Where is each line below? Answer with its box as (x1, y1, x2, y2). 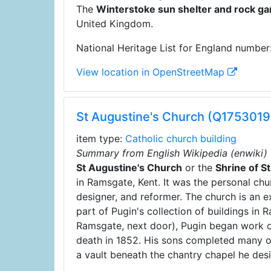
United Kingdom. (76, 18, 153, 30)
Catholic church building (125, 132, 237, 145)
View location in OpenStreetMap (76, 66, 227, 78)
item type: (76, 132, 125, 145)
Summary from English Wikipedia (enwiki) (76, 147, 267, 159)
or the (181, 162, 215, 174)
